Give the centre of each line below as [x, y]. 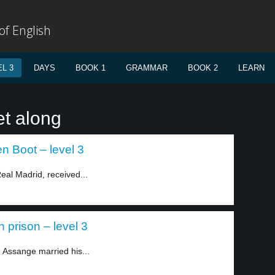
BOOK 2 [203, 68]
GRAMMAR [147, 68]
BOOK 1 [91, 68]
